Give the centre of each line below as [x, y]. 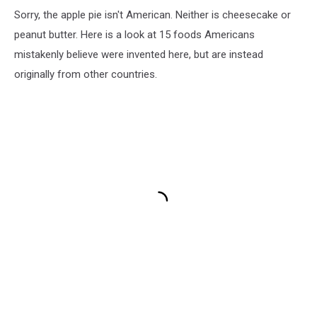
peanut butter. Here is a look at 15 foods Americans [134, 35]
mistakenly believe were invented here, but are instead [139, 55]
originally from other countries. [87, 75]
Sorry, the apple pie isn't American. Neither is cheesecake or [152, 15]
